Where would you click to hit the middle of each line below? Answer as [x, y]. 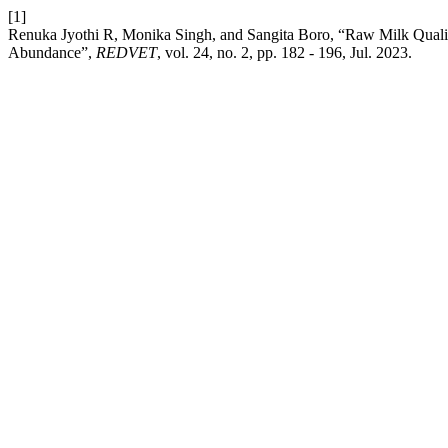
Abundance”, [52, 52]
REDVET [126, 52]
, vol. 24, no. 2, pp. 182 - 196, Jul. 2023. [284, 52]
